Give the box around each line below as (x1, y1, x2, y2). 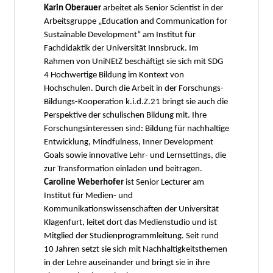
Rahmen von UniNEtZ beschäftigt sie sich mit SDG (44, 57, 223, 66)
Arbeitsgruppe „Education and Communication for (44, 16, 227, 26)
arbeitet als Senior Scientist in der (101, 3, 223, 13)
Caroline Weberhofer (44, 177, 124, 187)
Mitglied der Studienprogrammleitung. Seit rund (44, 231, 219, 241)
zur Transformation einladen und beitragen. (44, 164, 202, 174)
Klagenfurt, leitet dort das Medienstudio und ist (44, 218, 217, 227)
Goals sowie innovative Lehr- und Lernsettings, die (44, 151, 226, 160)
